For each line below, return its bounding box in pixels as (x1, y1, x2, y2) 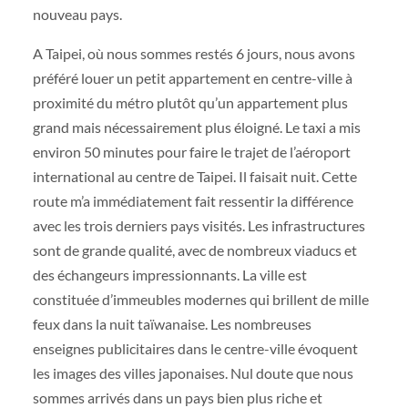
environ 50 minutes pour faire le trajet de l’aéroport (32, 142, 351, 160)
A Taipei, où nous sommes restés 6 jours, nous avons (32, 44, 355, 62)
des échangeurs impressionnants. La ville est (32, 265, 307, 283)
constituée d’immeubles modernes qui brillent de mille (32, 290, 369, 308)
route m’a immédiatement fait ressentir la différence (32, 191, 353, 209)
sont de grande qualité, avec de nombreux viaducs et (32, 240, 357, 259)
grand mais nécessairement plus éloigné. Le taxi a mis (32, 117, 361, 136)
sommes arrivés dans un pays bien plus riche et (32, 388, 322, 406)
